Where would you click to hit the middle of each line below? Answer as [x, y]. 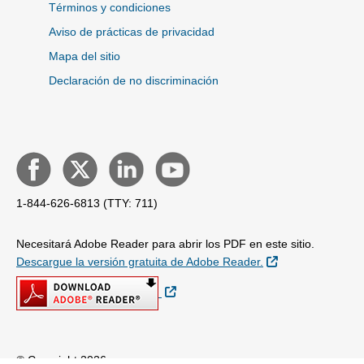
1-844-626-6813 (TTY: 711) [87, 203]
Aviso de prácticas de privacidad [132, 31]
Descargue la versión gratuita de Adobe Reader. [140, 261]
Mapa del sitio [84, 56]
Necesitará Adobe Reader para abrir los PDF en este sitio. [165, 243]
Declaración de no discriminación [134, 80]
